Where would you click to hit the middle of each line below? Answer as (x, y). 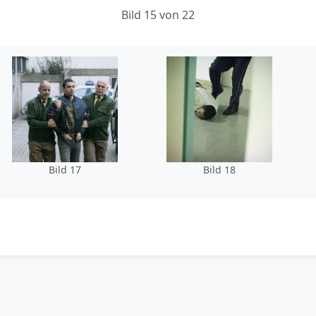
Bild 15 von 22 (158, 15)
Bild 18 (219, 170)
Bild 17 (65, 170)
